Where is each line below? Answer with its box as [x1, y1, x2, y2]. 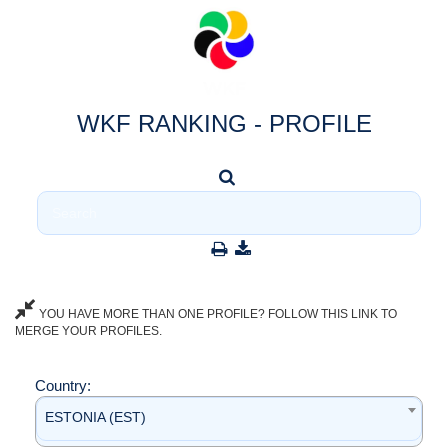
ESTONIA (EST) [45, 409, 146, 425]
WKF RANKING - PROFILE [76, 110, 372, 137]
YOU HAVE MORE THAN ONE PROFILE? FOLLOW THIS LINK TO [36, 307, 397, 321]
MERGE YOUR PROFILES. [15, 324, 162, 338]
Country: [35, 377, 95, 394]
